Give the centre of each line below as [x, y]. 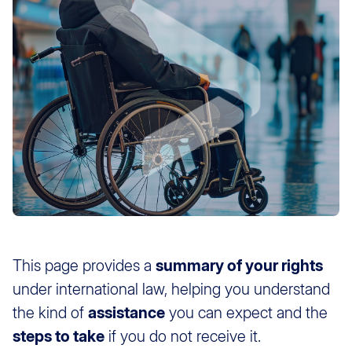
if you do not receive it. [183, 337]
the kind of [50, 313]
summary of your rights [239, 266]
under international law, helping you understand [171, 290]
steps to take [59, 337]
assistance [126, 313]
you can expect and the [246, 313]
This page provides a [84, 266]
